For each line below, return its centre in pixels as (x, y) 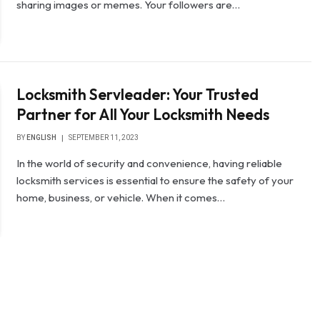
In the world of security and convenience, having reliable (150, 164)
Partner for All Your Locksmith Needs (143, 115)
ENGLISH (42, 138)
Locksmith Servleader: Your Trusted (138, 95)
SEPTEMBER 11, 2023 (104, 138)
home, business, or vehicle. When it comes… (121, 198)
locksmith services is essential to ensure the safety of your (155, 181)
